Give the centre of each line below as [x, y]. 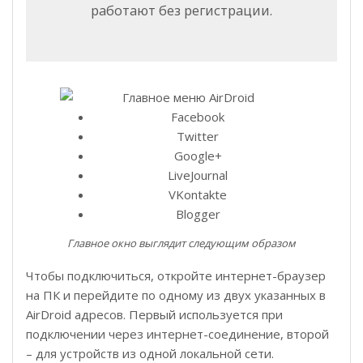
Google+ [198, 155]
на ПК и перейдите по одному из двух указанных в [176, 295]
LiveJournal [198, 175]
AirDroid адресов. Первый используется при [154, 314]
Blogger [198, 214]
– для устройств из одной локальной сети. [150, 353]
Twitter [198, 136]
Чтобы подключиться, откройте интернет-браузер [176, 275]
